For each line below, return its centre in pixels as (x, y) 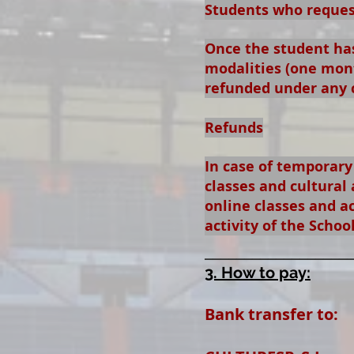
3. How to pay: (258, 273)
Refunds (234, 128)
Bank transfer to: (271, 314)
